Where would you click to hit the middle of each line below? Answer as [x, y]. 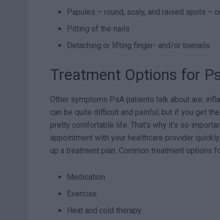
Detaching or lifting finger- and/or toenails [139, 46]
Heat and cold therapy [104, 210]
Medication [86, 177]
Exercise [82, 193]
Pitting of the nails [98, 29]
